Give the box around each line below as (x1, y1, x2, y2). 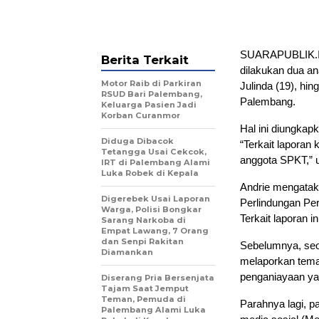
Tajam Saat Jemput (101, 283, 189, 293)
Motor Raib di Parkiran (101, 78, 202, 88)
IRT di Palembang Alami (101, 157, 210, 167)
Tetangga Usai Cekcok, (101, 146, 206, 157)
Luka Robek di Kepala (101, 167, 199, 178)
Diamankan (101, 246, 153, 257)
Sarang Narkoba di (101, 214, 186, 225)
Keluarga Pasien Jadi (101, 99, 197, 110)
